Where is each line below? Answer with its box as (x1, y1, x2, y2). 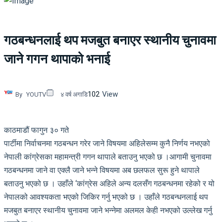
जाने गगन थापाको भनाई (4, 52, 110, 67)
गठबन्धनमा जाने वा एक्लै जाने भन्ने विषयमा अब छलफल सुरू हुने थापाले (4, 165, 200, 175)
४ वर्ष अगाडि (60, 90, 88, 98)
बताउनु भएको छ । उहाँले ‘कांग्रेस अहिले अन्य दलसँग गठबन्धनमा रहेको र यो (4, 178, 215, 188)
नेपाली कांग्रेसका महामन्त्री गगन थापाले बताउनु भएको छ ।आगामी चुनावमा (4, 152, 212, 162)
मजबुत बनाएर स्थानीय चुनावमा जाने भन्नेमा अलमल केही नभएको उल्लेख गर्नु (4, 205, 212, 215)
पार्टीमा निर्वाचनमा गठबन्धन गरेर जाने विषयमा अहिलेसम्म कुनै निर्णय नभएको (4, 138, 210, 148)
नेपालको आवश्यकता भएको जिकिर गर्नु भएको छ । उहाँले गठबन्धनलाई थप (4, 192, 208, 202)
